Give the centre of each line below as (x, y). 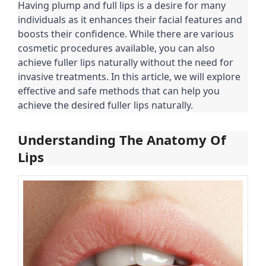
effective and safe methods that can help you (119, 91)
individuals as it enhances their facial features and (130, 19)
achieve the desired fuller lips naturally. (105, 105)
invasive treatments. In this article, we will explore (129, 76)
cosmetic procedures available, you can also (116, 48)
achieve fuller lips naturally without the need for (126, 62)
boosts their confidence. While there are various (126, 34)
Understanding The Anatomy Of (122, 139)
